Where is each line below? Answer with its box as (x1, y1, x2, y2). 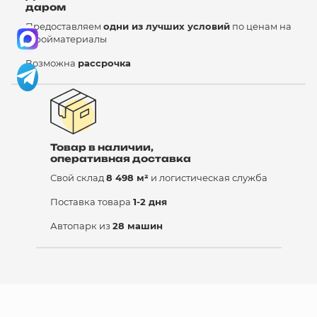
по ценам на (230, 20, 292, 32)
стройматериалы (25, 33, 107, 45)
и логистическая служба (148, 172, 267, 183)
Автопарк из (50, 220, 113, 231)
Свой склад (50, 172, 106, 183)
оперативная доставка (50, 153, 191, 164)
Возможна (25, 57, 78, 69)
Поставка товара (50, 196, 133, 207)
